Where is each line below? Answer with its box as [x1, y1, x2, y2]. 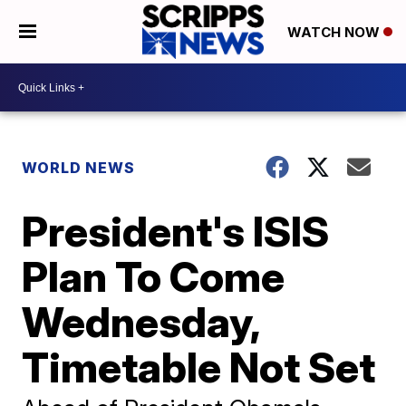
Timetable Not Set [22, 342, 376, 392]
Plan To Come [22, 251, 285, 302]
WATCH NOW [286, 24, 383, 42]
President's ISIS [22, 206, 330, 256]
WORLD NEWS [22, 159, 136, 177]
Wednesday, [22, 296, 260, 347]
